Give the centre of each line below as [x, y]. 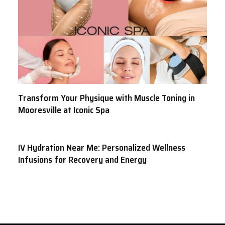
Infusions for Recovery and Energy [82, 159]
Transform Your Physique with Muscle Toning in [106, 98]
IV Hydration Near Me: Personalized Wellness [102, 147]
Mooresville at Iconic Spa [64, 110]
